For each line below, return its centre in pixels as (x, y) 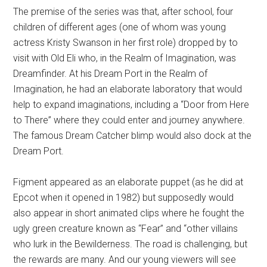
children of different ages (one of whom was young (120, 27)
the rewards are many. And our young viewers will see (125, 259)
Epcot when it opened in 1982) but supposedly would (124, 197)
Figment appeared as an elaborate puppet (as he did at (128, 182)
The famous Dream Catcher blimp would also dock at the (133, 135)
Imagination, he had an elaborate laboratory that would (128, 89)
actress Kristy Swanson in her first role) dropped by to (126, 42)
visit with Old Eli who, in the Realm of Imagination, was (125, 58)
